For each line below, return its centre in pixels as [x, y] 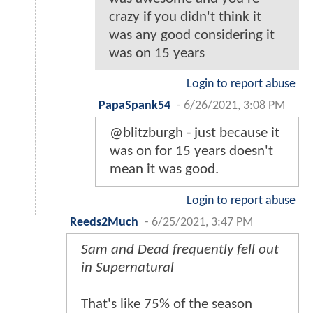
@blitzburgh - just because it [195, 133]
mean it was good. [164, 169]
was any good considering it [192, 35]
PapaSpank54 [134, 105]
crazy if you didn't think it [185, 17]
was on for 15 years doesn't [191, 151]
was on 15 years [157, 53]
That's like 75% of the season [167, 304]
